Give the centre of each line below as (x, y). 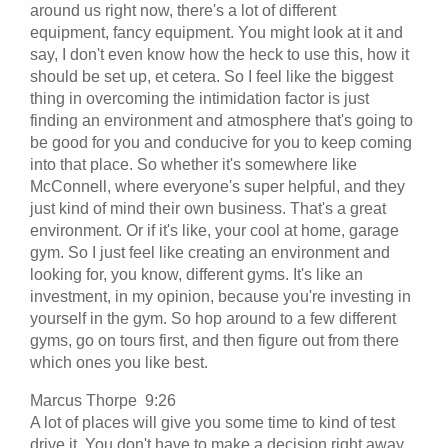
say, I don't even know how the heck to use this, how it (219, 54)
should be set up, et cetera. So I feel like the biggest (211, 76)
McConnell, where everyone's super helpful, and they (217, 186)
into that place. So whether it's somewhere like (193, 164)
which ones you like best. (119, 362)
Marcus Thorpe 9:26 (107, 400)
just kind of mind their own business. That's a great (208, 208)
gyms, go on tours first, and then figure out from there (214, 340)
